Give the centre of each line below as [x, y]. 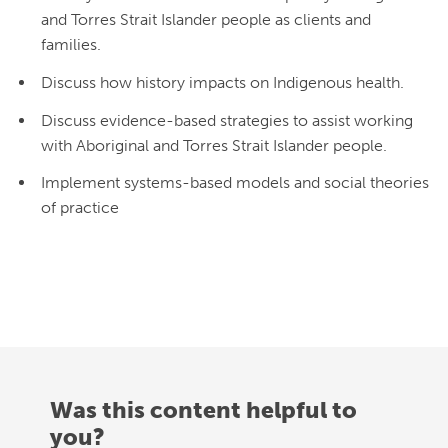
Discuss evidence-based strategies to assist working [227, 120]
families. [71, 45]
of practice [80, 208]
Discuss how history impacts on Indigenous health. [222, 83]
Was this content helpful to [203, 410]
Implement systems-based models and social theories [235, 183]
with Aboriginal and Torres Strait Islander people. [214, 145]
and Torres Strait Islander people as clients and [206, 20]
